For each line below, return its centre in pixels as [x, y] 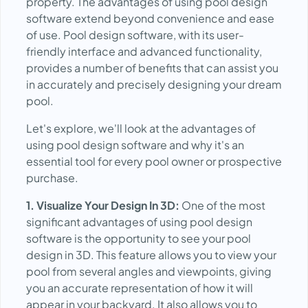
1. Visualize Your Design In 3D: [103, 205]
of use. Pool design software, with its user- [135, 35]
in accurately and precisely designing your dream [154, 84]
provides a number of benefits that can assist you [152, 68]
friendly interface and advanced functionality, [144, 51]
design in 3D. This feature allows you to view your [151, 255]
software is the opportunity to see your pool [139, 238]
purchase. [52, 178]
